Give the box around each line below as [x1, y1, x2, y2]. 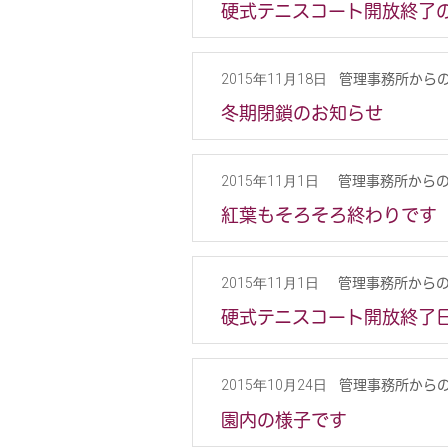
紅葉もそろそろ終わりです [221, 203, 437, 227]
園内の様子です [221, 407, 347, 431]
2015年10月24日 [221, 377, 327, 394]
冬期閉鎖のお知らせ [221, 101, 383, 124]
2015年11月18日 [221, 70, 327, 87]
